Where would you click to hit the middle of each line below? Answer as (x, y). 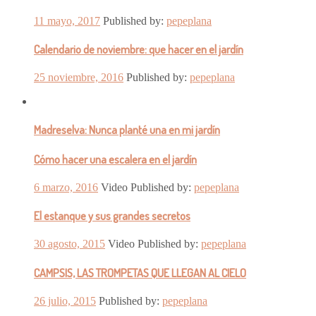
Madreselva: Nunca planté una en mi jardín (127, 130)
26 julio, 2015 (65, 300)
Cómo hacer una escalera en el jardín (115, 159)
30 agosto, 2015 (69, 244)
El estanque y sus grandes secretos (112, 216)
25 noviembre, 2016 (79, 78)
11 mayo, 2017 (67, 20)
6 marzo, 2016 (66, 187)
